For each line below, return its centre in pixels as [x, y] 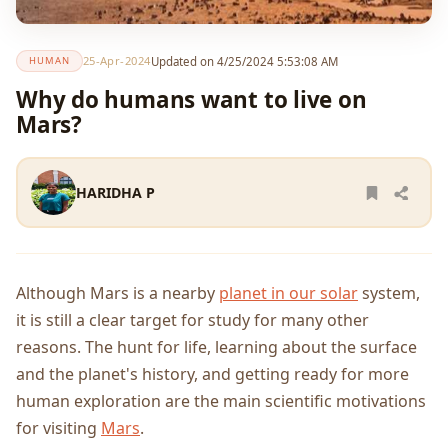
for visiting [58, 427]
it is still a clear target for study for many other [192, 319]
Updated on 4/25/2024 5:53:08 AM [244, 61]
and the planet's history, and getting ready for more [212, 373]
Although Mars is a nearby [117, 292]
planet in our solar [288, 292]
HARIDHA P [116, 193]
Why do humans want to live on [191, 99]
